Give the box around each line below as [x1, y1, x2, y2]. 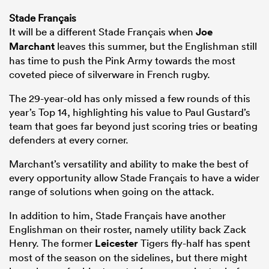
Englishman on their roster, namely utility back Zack [9, 223, 246, 236]
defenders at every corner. [9, 133, 128, 147]
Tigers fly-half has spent [138, 237, 250, 250]
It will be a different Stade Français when [9, 25, 196, 38]
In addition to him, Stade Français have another [9, 209, 226, 222]
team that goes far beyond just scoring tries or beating [9, 119, 258, 133]
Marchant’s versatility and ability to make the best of [9, 157, 249, 171]
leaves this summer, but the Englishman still [55, 40, 257, 53]
